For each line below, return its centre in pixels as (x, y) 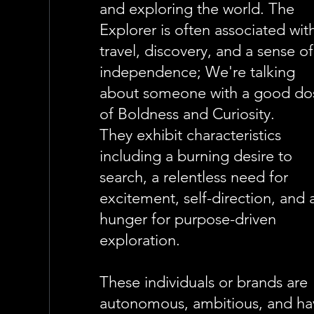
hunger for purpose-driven (188, 219)
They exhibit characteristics (191, 135)
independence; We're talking (198, 72)
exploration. (140, 240)
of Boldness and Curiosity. (187, 114)
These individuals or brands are (204, 282)
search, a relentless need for (194, 177)
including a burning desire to (196, 156)
